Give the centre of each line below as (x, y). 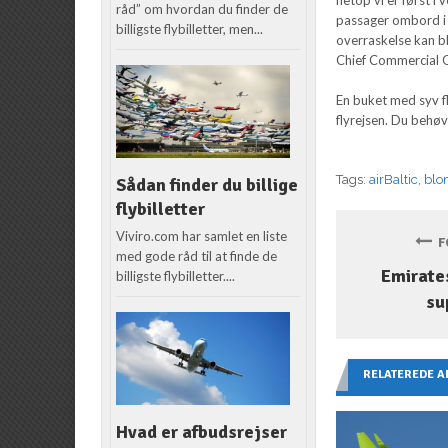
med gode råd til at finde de (197, 256)
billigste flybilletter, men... (190, 29)
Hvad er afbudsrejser (202, 431)
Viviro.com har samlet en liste (202, 236)
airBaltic (394, 179)
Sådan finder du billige (207, 185)
